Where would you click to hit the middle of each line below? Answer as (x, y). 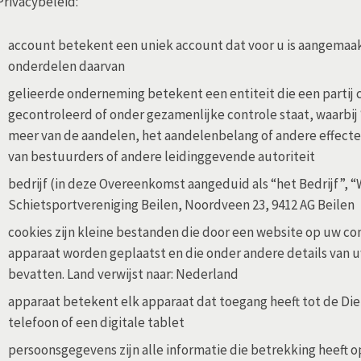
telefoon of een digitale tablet (96, 323)
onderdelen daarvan (66, 66)
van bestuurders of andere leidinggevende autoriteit (162, 157)
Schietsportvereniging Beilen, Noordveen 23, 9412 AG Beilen (181, 205)
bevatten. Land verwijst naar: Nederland (123, 274)
